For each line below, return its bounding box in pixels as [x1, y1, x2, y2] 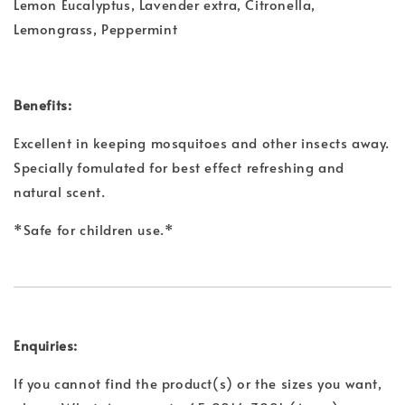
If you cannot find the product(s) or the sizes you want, [14, 373, 382, 393]
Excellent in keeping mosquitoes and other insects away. [14, 133, 391, 153]
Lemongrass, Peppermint [14, 19, 178, 39]
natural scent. [14, 182, 106, 202]
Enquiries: [14, 335, 78, 355]
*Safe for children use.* [14, 220, 174, 240]
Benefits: [14, 95, 72, 115]
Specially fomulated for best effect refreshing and [14, 157, 345, 177]
